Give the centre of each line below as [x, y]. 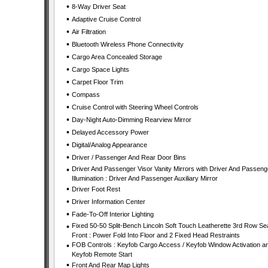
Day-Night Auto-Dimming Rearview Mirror [131, 120]
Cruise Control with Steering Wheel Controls [135, 107]
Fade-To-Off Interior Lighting [112, 214]
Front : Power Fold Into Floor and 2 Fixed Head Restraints [156, 235]
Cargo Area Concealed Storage [117, 57]
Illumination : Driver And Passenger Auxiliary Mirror [144, 178]
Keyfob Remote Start [102, 254]
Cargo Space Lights [100, 69]
